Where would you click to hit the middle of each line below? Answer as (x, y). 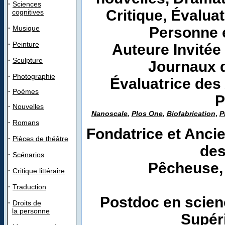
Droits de (27, 203)
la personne (31, 211)
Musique (26, 28)
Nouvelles (28, 106)
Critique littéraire (39, 171)
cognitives (28, 12)
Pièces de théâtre (40, 139)
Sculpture (28, 60)
